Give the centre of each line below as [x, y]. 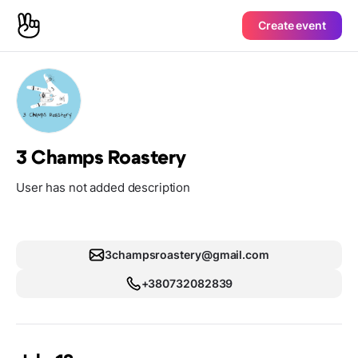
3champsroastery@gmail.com [187, 255]
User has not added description [103, 187]
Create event [292, 25]
